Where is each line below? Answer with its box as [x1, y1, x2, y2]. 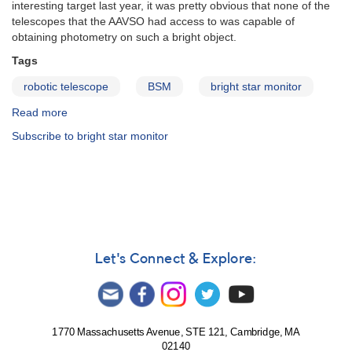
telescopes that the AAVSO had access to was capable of [12, 15, 295, 28]
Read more [12, 106, 68, 119]
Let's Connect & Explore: [95, 251, 257, 267]
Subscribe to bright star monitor [12, 130, 168, 143]
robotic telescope [24, 80, 108, 93]
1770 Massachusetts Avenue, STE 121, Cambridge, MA [52, 327, 300, 339]
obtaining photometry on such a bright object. [12, 31, 236, 44]
